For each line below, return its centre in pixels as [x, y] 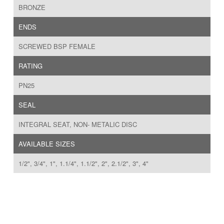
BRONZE [32, 7]
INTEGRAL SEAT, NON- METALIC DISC [78, 124]
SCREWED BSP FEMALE [57, 46]
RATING [30, 66]
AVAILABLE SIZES [47, 144]
